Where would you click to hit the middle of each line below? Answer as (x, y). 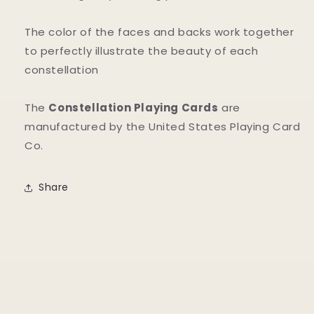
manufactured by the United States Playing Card (163, 126)
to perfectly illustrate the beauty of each (142, 50)
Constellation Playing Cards (134, 107)
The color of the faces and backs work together (159, 32)
